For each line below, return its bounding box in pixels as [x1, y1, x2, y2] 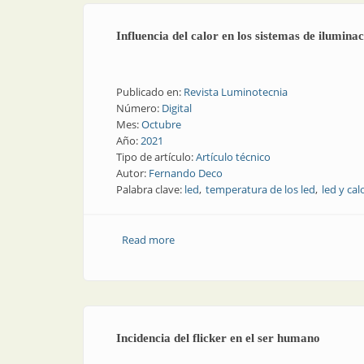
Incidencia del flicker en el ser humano [116, 331, 320, 344]
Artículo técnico [196, 149, 271, 164]
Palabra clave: [116, 182, 184, 197]
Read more [121, 232, 175, 247]
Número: [116, 101, 162, 115]
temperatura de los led [206, 182, 315, 197]
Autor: [116, 166, 149, 180]
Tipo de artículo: [116, 149, 196, 164]
